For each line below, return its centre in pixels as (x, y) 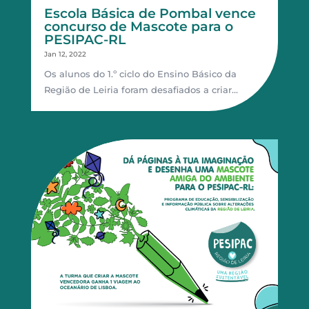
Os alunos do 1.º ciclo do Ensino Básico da (140, 73)
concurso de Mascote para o (138, 26)
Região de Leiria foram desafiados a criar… (141, 89)
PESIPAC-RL (84, 39)
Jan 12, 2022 (65, 54)
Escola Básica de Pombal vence (150, 13)
